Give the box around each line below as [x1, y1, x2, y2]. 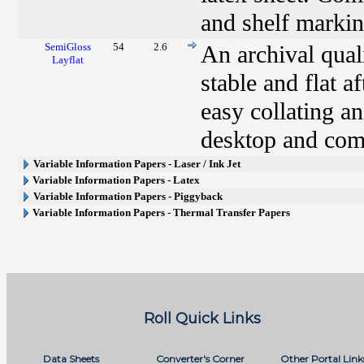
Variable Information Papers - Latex [32, 174, 201, 186]
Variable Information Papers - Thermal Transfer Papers [32, 206, 291, 219]
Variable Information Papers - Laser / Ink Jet [33, 158, 241, 170]
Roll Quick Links [144, 309, 261, 327]
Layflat [52, 54, 84, 66]
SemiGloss [45, 41, 92, 53]
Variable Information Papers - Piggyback [33, 190, 223, 202]
